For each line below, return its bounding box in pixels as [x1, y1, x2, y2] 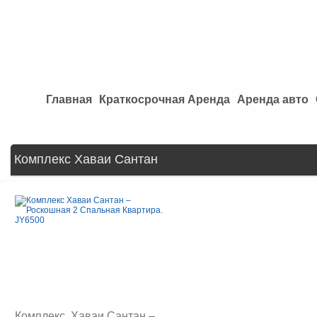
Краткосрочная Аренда [99, 93, 230, 105]
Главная [46, 93, 92, 105]
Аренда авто [237, 93, 309, 105]
